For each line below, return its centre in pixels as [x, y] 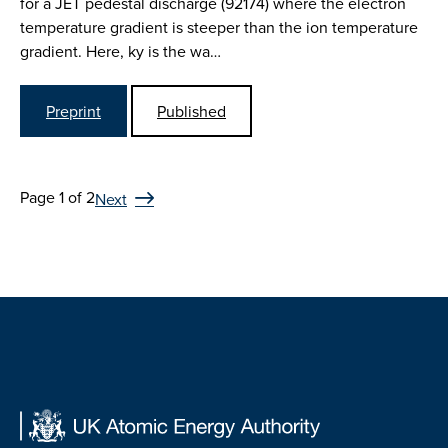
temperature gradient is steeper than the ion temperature [219, 27]
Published [191, 110]
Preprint [73, 110]
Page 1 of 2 [57, 196]
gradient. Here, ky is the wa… [120, 51]
